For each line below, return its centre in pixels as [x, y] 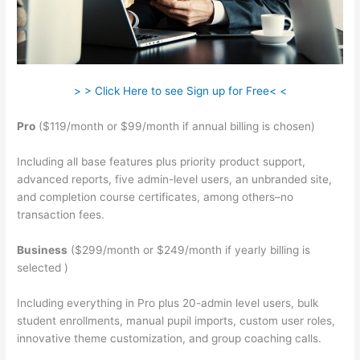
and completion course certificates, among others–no [155, 196]
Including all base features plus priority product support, [162, 161]
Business [43, 250]
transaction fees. [61, 214]
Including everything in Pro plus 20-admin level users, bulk [168, 303]
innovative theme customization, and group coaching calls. [170, 338]
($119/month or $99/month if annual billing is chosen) [176, 127]
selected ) [43, 267]
